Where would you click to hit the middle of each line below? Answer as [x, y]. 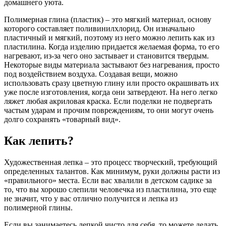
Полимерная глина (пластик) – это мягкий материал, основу [108, 20]
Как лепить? [39, 141]
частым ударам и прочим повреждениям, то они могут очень [109, 110]
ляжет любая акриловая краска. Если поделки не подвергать [108, 101]
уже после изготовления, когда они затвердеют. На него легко [111, 92]
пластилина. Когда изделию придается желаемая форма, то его [112, 47]
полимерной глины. [38, 207]
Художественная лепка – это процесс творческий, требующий [111, 162]
